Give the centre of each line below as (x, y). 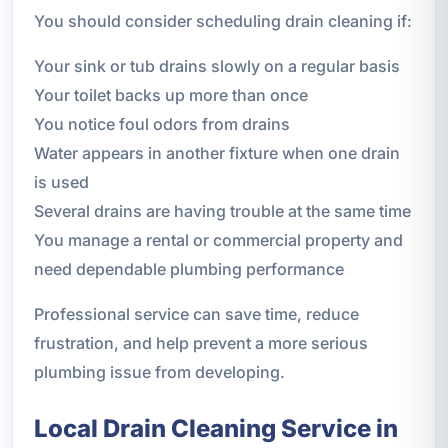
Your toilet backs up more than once (170, 95)
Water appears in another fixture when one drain (216, 153)
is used (61, 182)
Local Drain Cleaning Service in (215, 429)
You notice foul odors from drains (161, 124)
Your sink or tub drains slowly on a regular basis (216, 66)
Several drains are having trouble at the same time (222, 211)
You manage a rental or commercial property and (218, 240)
